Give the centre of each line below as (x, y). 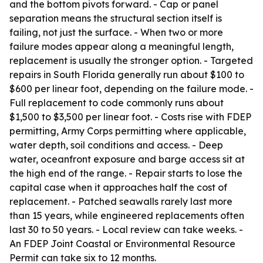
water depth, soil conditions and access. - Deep (116, 145)
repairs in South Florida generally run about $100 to (127, 75)
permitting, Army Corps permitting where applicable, (128, 131)
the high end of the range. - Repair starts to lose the (126, 173)
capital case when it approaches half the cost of (118, 187)
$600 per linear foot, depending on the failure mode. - (131, 89)
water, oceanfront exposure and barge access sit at (127, 159)
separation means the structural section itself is (116, 18)
